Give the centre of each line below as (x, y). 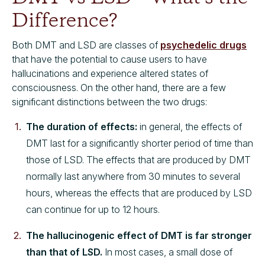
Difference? (64, 21)
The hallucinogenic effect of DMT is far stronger (139, 235)
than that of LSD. (65, 252)
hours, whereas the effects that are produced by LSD (139, 193)
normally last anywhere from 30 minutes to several (133, 176)
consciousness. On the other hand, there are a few (119, 87)
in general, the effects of (190, 126)
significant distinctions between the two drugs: (109, 101)
